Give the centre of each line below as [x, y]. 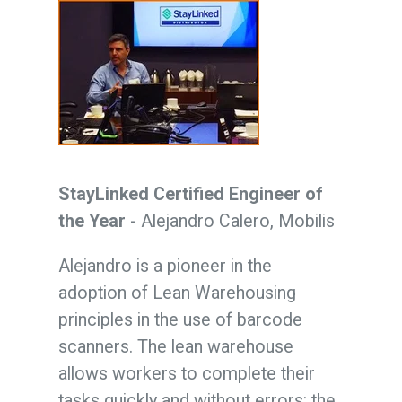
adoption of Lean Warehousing [177, 293]
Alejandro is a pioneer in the [165, 266]
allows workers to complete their [186, 373]
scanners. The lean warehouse [175, 346]
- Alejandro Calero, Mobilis [230, 221]
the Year [92, 221]
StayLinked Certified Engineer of [190, 194]
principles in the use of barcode [180, 319]
